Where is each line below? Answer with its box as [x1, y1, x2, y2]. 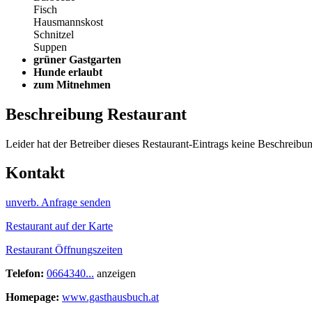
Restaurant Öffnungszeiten [6, 244, 123, 256]
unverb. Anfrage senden [6, 196, 111, 209]
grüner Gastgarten [33, 53, 121, 65]
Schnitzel [33, 28, 74, 40]
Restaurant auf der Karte [6, 220, 113, 233]
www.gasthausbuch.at [62, 291, 159, 304]
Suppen [33, 40, 67, 53]
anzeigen [97, 267, 136, 280]
